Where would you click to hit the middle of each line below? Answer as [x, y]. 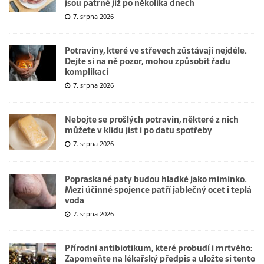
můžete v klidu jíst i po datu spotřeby [138, 130]
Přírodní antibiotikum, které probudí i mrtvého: [159, 248]
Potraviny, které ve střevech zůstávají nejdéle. [156, 50]
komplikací [87, 72]
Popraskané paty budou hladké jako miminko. [156, 179]
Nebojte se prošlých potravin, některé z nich [152, 119]
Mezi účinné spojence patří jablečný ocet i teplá [158, 189]
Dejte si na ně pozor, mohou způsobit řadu [148, 61]
